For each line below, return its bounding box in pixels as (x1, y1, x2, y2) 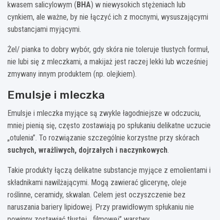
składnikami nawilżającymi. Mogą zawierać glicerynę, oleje (7, 177, 187, 187)
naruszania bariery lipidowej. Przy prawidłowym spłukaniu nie (7, 202, 194, 212)
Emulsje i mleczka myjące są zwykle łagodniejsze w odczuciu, (7, 108, 201, 118)
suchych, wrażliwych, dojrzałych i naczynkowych (7, 145, 167, 155)
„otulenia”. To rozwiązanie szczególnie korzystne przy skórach (7, 133, 199, 142)
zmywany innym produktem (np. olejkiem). (7, 69, 137, 79)
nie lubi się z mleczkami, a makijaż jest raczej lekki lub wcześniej (7, 56, 208, 66)
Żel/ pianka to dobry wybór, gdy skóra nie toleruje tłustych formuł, (7, 44, 209, 54)
